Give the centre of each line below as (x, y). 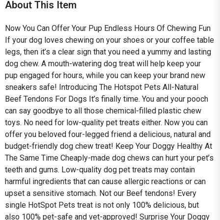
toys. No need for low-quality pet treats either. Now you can (106, 122)
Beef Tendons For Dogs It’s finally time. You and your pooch (107, 99)
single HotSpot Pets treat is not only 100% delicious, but (102, 205)
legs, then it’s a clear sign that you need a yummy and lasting (108, 52)
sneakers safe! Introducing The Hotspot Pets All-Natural (102, 87)
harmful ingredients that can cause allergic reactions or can (105, 181)
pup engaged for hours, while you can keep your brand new (105, 75)
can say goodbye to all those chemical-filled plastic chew (103, 110)
